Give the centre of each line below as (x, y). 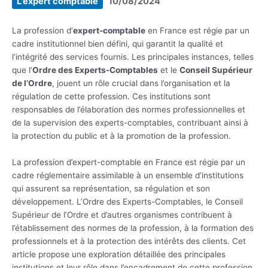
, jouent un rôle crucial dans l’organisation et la (141, 83)
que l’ (22, 70)
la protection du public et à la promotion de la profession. (121, 136)
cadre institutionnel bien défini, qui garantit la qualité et (118, 44)
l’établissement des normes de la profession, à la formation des (133, 228)
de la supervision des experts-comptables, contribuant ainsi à (130, 123)
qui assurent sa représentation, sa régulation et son (111, 189)
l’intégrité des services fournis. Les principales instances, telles (133, 57)
